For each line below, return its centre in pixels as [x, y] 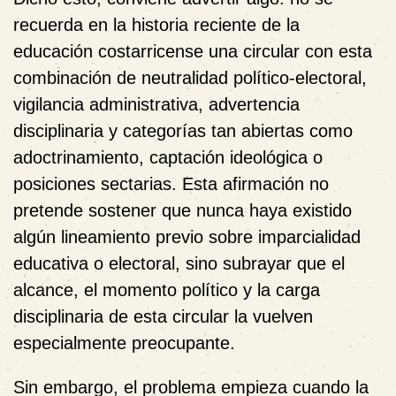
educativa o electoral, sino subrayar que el [179, 263]
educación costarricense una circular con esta [193, 51]
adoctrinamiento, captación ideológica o [168, 157]
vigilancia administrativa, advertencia [156, 104]
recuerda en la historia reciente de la [156, 24]
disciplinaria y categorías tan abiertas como [183, 130]
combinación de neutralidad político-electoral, [190, 77]
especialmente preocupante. [124, 343]
